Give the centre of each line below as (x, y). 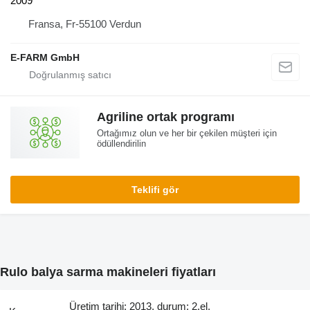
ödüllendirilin (121, 144)
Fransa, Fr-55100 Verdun (85, 24)
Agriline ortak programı (166, 117)
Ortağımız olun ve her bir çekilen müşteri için (187, 134)
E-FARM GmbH (45, 58)
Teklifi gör (155, 190)
